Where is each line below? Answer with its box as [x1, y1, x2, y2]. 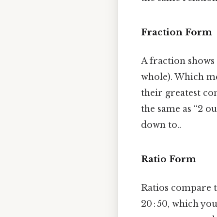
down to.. [141, 120, 181, 131]
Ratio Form [141, 154, 196, 165]
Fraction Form [141, 27, 212, 38]
